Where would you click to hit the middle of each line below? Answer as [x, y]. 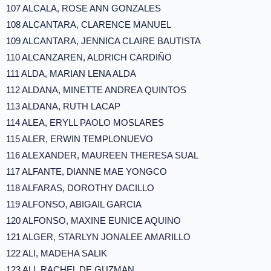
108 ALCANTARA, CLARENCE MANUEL [89, 24]
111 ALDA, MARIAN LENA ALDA [71, 73]
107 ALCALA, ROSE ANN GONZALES [83, 8]
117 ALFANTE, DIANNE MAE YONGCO [87, 171]
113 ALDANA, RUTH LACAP [63, 106]
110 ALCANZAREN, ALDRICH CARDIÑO [89, 57]
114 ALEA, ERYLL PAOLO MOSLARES [85, 122]
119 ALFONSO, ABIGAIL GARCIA [74, 204]
